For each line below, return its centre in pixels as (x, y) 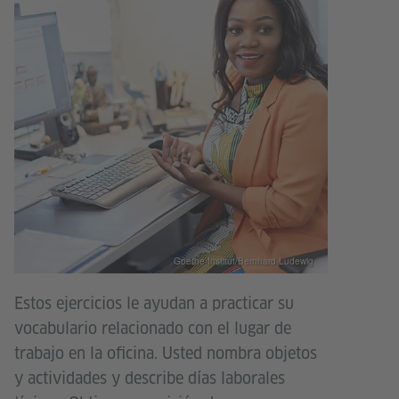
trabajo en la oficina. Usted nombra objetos (166, 353)
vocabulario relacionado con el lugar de (153, 328)
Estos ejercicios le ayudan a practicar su (154, 303)
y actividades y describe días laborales (150, 378)
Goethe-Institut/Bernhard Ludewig (244, 261)
